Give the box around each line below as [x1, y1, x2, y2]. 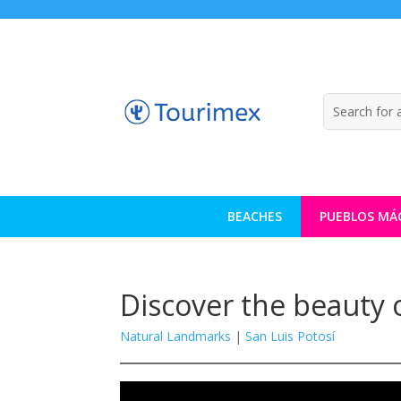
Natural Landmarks [120, 327, 232, 345]
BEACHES [226, 207, 282, 225]
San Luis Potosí [245, 327, 336, 345]
